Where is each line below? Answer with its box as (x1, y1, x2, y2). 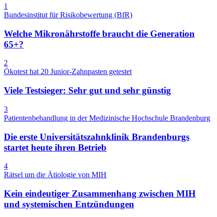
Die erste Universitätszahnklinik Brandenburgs (4, 131, 189, 142)
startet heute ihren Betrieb (4, 142, 107, 153)
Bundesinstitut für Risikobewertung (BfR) (4, 10, 132, 19)
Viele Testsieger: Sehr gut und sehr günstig (4, 85, 171, 96)
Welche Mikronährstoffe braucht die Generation (4, 28, 195, 39)
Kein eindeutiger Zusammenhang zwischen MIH (4, 188, 196, 199)
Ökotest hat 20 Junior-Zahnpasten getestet (4, 67, 132, 76)
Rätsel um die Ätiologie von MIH (4, 170, 107, 179)
